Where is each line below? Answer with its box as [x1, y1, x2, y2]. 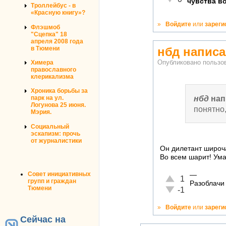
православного [31, 66, 76, 73]
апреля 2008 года [31, 37, 83, 45]
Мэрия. [31, 108, 51, 116]
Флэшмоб [31, 23, 60, 31]
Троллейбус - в [31, 2, 76, 10]
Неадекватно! [165, 184, 210, 192]
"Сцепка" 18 [31, 30, 67, 38]
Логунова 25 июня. [31, 101, 86, 109]
